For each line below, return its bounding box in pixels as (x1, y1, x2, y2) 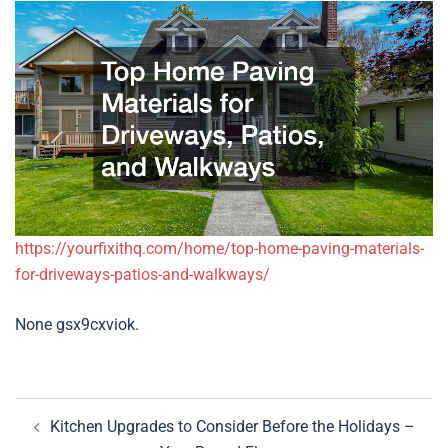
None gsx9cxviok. (15, 315, 139, 335)
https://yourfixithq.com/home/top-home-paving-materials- (15, 239, 424, 259)
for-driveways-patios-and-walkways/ (15, 265, 270, 285)
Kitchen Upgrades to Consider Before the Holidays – (49, 417, 415, 437)
